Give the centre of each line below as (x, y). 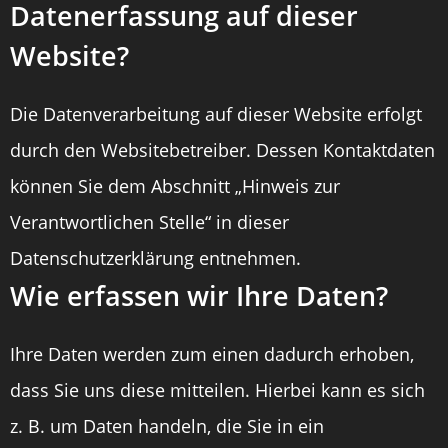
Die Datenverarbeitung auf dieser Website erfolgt (216, 114)
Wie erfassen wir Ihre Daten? (199, 295)
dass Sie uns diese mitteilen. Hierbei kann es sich (217, 390)
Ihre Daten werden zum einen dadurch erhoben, (212, 354)
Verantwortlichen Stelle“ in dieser (149, 222)
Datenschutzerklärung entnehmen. (155, 258)
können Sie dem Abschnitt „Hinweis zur (175, 186)
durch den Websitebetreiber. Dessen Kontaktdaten (222, 150)
